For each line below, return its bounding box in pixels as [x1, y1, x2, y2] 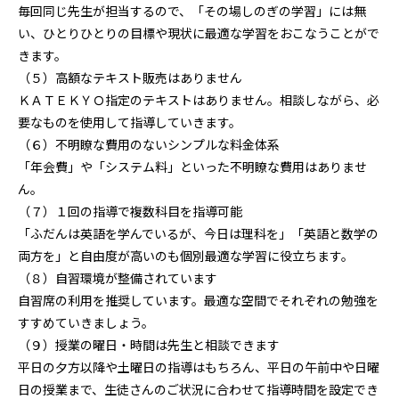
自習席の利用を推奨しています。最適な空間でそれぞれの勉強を [18, 290, 379, 309]
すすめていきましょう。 [18, 313, 154, 331]
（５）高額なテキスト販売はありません [18, 68, 242, 86]
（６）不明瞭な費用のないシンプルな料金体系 [18, 134, 280, 153]
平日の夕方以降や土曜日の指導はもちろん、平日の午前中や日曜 [18, 357, 379, 376]
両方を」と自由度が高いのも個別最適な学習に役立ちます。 [18, 246, 354, 265]
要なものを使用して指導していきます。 [18, 112, 241, 131]
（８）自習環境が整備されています [18, 268, 217, 287]
